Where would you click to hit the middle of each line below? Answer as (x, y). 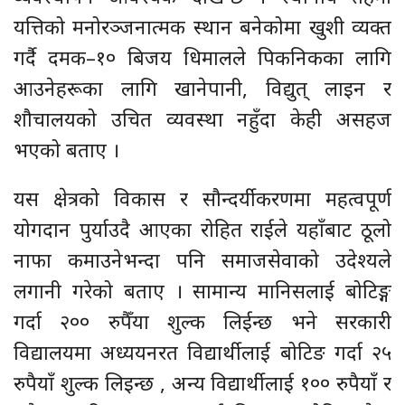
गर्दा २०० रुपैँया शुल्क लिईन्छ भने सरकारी (202, 321)
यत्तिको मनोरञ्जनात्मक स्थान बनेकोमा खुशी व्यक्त (202, 27)
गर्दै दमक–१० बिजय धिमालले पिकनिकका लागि (202, 57)
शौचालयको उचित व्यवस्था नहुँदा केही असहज (202, 119)
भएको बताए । (66, 150)
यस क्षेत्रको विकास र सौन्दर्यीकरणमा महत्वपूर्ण (202, 198)
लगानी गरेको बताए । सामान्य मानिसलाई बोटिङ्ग (202, 291)
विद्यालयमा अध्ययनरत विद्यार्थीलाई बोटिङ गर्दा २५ (202, 352)
